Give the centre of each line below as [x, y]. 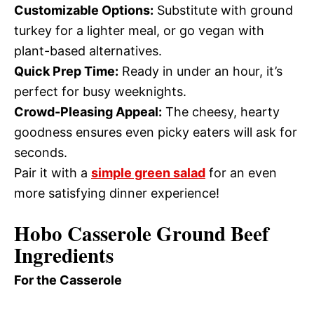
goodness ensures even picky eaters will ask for [156, 132]
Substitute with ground [223, 10]
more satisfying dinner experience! [117, 193]
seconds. [41, 152]
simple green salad [148, 173]
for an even [241, 173]
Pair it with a [53, 173]
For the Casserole [68, 280]
